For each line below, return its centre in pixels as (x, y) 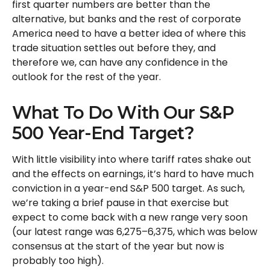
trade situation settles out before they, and (114, 48)
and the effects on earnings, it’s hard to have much (133, 174)
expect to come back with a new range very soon (130, 218)
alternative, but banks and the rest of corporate (127, 19)
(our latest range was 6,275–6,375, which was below (135, 232)
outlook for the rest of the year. (86, 77)
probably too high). (58, 261)
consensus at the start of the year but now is (118, 246)
